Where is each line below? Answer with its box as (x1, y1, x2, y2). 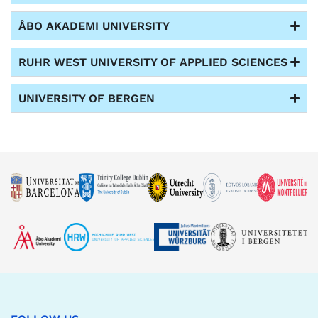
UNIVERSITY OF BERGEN (18, 92, 155, 106)
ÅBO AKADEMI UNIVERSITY (18, 19, 170, 33)
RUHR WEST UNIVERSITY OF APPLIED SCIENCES (18, 55, 287, 70)
